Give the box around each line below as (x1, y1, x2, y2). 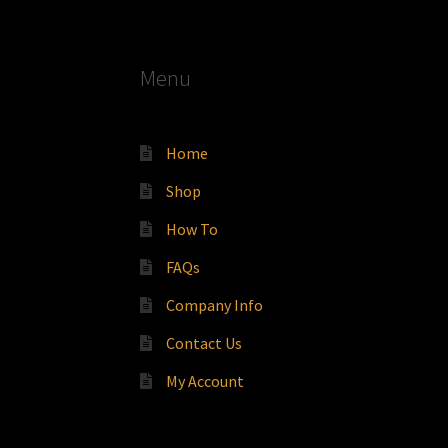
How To (165, 218, 218, 239)
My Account (165, 370, 244, 391)
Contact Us (165, 332, 242, 353)
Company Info (165, 294, 263, 315)
